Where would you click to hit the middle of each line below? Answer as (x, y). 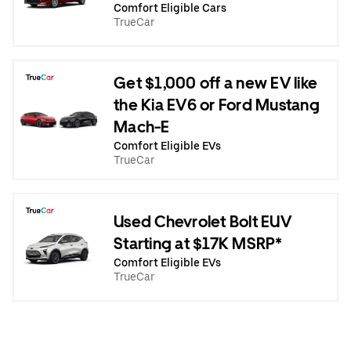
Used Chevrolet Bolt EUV (203, 221)
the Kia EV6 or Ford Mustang (217, 105)
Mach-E (142, 127)
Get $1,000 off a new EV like (215, 83)
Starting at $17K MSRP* (198, 243)
